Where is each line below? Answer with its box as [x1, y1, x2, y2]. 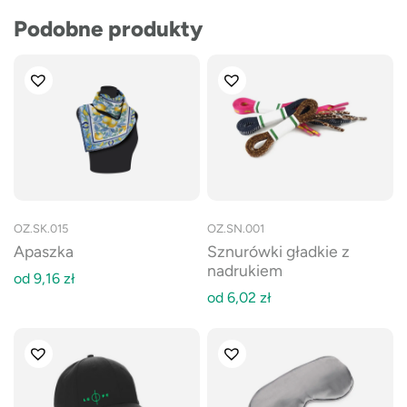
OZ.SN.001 [207, 222, 264, 236]
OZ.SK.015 [14, 222, 68, 236]
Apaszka [14, 242, 74, 262]
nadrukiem [207, 261, 283, 281]
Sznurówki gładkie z [207, 242, 350, 262]
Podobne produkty [14, 15, 203, 43]
